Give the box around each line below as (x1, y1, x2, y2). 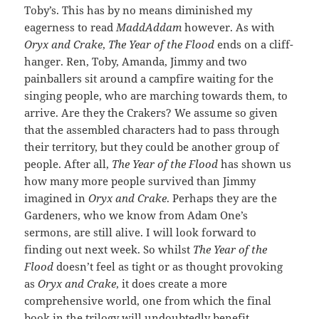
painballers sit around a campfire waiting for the (24, 70, 274, 85)
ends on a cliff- (214, 36, 294, 51)
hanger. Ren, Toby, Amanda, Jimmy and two (24, 53, 248, 68)
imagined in (24, 190, 89, 205)
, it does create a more (116, 276, 228, 291)
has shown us (218, 156, 292, 171)
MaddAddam (116, 19, 182, 34)
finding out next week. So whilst (24, 241, 194, 256)
